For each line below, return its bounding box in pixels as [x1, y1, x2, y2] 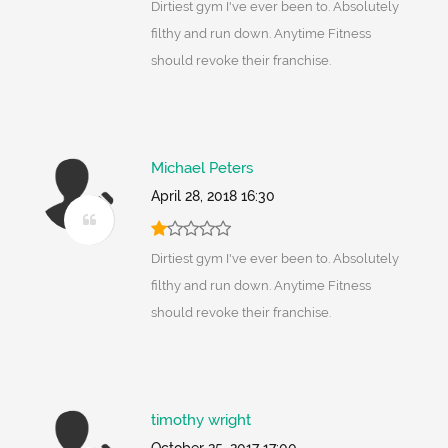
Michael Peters [150, 159, 253, 178]
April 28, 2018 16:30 [150, 188, 275, 205]
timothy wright [150, 411, 251, 430]
